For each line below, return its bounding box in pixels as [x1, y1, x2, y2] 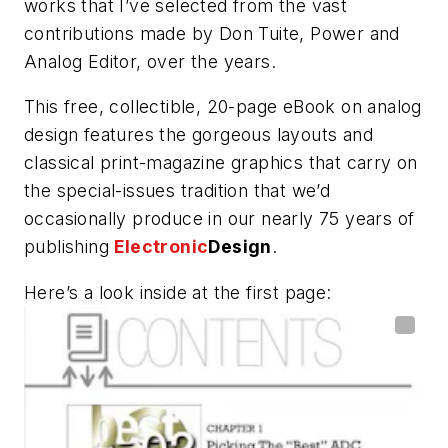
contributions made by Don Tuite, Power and [24, 22, 400, 44]
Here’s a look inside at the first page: [24, 281, 332, 303]
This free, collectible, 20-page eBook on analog [24, 96, 422, 118]
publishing [24, 236, 115, 258]
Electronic [114, 236, 209, 258]
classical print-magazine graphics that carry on [24, 152, 418, 174]
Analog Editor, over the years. [24, 50, 276, 72]
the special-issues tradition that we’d [24, 180, 331, 202]
